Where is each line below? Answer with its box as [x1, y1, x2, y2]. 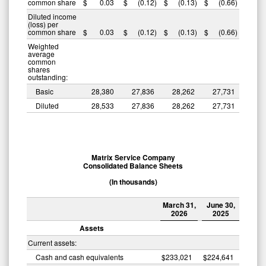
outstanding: [28, 71, 68, 82]
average [28, 48, 55, 59]
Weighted [28, 40, 59, 51]
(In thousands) [109, 176, 157, 187]
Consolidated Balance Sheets [83, 160, 183, 171]
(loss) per [28, 18, 58, 29]
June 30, [206, 199, 235, 210]
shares [28, 64, 50, 74]
